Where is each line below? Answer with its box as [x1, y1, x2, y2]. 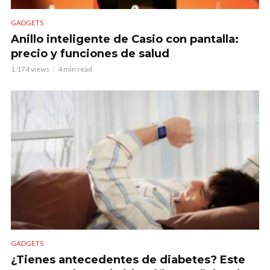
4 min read [58, 64, 92, 74]
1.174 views [11, 64, 49, 74]
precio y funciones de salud [11, 46, 169, 60]
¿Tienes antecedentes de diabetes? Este [11, 253, 245, 266]
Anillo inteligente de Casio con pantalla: [11, 32, 239, 46]
